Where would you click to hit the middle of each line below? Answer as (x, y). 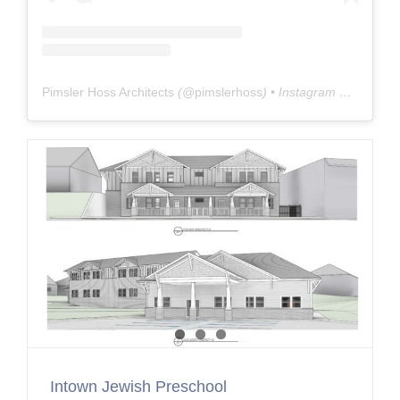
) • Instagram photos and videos (300, 92)
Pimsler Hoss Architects (108, 92)
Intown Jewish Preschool (138, 386)
